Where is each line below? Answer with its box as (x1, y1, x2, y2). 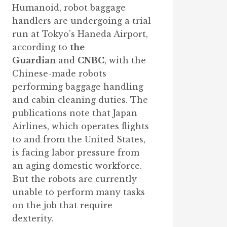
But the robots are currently (12, 173, 137, 184)
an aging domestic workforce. (12, 160, 142, 171)
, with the (104, 55, 146, 65)
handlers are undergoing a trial (12, 15, 152, 26)
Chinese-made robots (12, 68, 107, 79)
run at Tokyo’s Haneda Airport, (12, 28, 148, 39)
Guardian (12, 55, 56, 65)
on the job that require (12, 200, 113, 210)
